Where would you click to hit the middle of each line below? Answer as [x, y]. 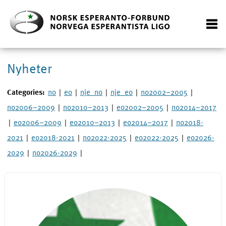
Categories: [26, 92]
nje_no [91, 92]
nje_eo [121, 92]
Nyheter [29, 68]
